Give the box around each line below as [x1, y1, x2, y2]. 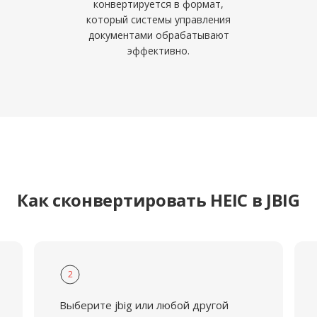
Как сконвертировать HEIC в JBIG [17, 188, 300, 212]
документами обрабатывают [88, 28, 229, 42]
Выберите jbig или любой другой [59, 298, 229, 312]
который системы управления [86, 13, 231, 26]
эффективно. [127, 44, 190, 57]
